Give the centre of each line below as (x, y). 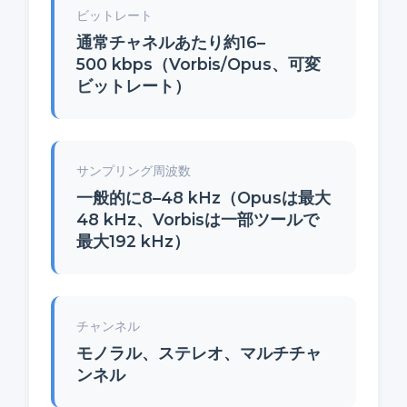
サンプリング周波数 (134, 171)
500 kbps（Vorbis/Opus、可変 (199, 65)
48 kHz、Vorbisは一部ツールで (198, 220)
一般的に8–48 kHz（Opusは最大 (203, 198)
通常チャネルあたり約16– (171, 43)
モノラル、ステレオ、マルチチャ (199, 353)
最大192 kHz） (133, 242)
